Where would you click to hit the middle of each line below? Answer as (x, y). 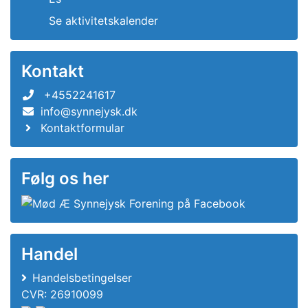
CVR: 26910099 (62, 294)
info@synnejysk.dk (89, 111)
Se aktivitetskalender (103, 21)
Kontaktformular (82, 128)
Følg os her (65, 178)
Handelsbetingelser (82, 277)
